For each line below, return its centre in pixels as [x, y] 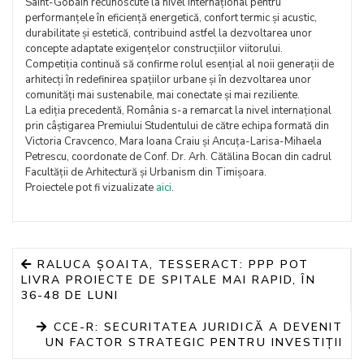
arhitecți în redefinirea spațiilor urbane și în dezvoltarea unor [168, 79]
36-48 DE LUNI [70, 295]
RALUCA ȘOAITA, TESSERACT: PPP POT [173, 264]
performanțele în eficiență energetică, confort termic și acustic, [171, 17]
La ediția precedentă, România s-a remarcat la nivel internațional [178, 110]
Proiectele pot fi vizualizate [91, 187]
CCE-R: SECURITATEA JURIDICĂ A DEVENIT [195, 327]
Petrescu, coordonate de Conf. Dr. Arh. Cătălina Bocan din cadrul [178, 156]
